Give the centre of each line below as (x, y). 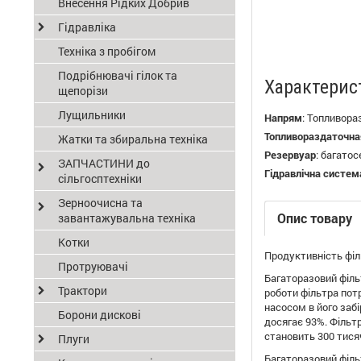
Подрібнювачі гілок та (118, 75)
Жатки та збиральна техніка (133, 139)
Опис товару (315, 218)
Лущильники (92, 115)
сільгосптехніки (100, 178)
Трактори (83, 290)
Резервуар (290, 155)
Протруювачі (93, 266)
